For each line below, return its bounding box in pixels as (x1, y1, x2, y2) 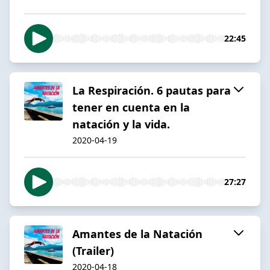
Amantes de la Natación (72, 226, 202, 241)
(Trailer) (72, 243, 114, 258)
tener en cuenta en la (72, 99, 190, 115)
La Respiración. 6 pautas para (72, 83, 231, 98)
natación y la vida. (72, 116, 170, 131)
